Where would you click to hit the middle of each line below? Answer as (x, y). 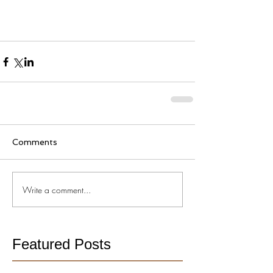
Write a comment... (57, 190)
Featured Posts (62, 244)
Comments (35, 142)
